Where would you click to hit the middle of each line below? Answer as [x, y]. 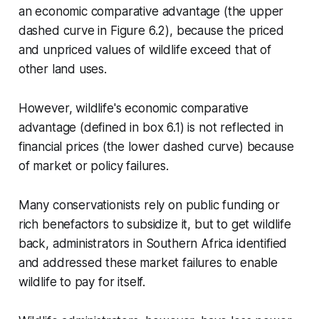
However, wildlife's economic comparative [133, 108]
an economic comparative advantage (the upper [151, 11]
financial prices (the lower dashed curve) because [156, 146]
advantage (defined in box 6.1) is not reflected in [151, 127]
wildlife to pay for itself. [82, 282]
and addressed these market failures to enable [148, 262]
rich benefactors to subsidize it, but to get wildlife [155, 224]
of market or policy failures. [93, 166]
